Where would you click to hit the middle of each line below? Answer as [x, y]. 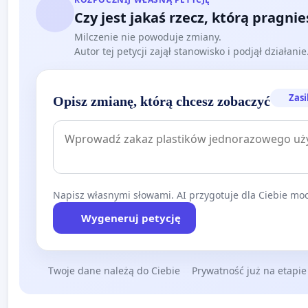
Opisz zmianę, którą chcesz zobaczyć [162, 101]
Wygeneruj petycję [131, 218]
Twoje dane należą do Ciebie [114, 270]
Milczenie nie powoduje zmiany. [148, 36]
